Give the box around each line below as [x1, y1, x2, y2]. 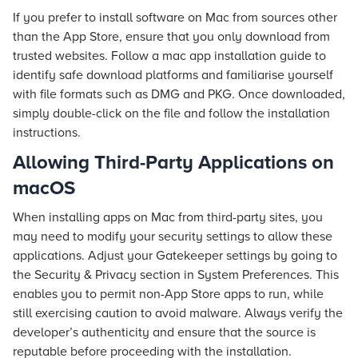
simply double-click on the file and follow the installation [13, 105, 330, 121]
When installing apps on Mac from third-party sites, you [13, 209, 323, 225]
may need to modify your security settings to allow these [13, 229, 332, 245]
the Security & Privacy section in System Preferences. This [13, 267, 339, 283]
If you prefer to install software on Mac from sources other [13, 10, 337, 26]
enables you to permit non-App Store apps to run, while [13, 286, 324, 302]
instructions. [13, 125, 81, 141]
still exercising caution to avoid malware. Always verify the [13, 305, 343, 321]
